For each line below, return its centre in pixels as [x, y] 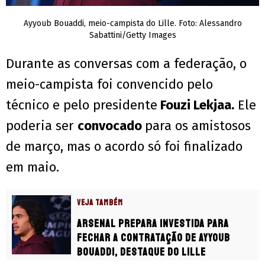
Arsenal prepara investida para [153, 223]
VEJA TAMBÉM [100, 202]
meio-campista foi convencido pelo [109, 84]
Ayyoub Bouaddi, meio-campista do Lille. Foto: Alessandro [132, 23]
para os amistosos [198, 125]
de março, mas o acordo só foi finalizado [124, 146]
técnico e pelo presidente [82, 105]
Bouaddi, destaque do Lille [141, 252]
